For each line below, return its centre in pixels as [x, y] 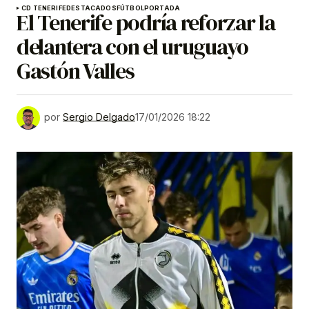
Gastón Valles [76, 71]
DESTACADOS [91, 8]
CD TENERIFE [44, 8]
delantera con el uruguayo [132, 47]
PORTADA [162, 8]
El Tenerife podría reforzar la [146, 22]
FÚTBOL [130, 8]
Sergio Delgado [99, 117]
